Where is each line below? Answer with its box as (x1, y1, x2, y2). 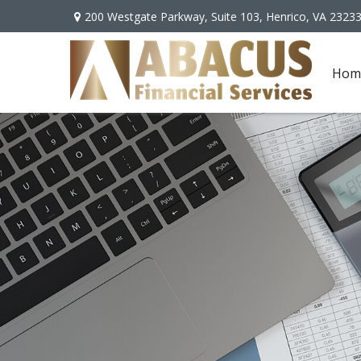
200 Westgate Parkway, (85, 8, 211, 24)
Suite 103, (211, 8, 263, 24)
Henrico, (266, 8, 309, 24)
